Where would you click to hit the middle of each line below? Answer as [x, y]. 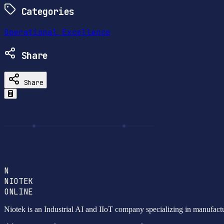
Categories [45, 11]
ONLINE [19, 191]
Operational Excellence [57, 32]
